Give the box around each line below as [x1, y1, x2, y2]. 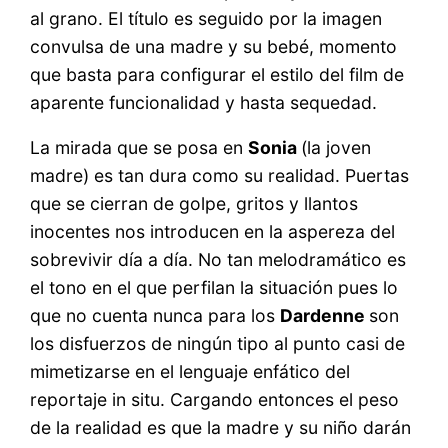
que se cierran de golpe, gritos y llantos [30, 193, 359, 215]
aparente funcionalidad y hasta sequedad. [30, 91, 378, 113]
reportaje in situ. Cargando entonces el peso [30, 389, 400, 411]
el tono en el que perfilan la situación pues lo [30, 277, 399, 299]
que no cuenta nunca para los [30, 305, 281, 327]
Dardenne [280, 305, 370, 327]
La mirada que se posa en [30, 137, 249, 159]
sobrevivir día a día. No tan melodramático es [30, 249, 407, 271]
